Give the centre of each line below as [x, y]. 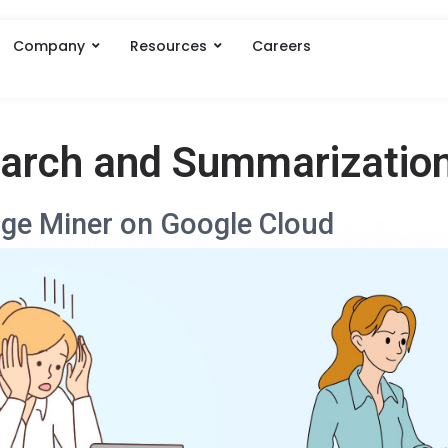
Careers [281, 46]
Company [48, 46]
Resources [168, 46]
